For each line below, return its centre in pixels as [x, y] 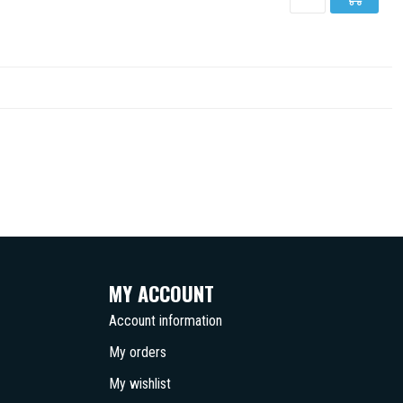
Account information [166, 321]
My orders [138, 352]
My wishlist [140, 384]
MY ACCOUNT [161, 293]
